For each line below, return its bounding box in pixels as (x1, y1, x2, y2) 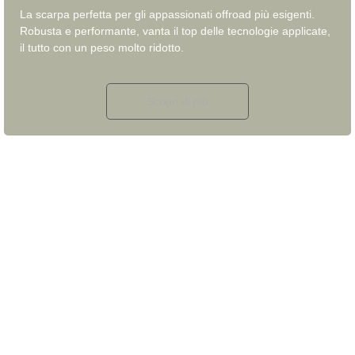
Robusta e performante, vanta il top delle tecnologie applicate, (20, 25, 330, 38)
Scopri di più (147, 95, 208, 109)
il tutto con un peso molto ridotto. (20, 41, 184, 55)
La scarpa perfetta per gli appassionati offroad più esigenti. (20, 8, 315, 21)
